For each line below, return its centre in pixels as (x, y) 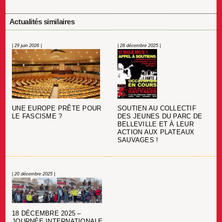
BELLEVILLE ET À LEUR (155, 125)
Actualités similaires (42, 21)
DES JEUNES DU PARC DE (160, 117)
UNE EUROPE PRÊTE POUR (57, 109)
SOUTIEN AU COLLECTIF (157, 109)
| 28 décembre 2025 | (139, 45)
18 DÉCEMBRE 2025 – (47, 213)
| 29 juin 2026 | (27, 45)
